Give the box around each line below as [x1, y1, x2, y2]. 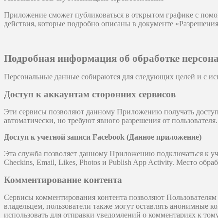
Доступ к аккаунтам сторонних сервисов [4, 89, 176, 100]
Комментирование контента [4, 175, 122, 185]
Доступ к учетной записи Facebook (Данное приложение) [4, 133, 201, 142]
